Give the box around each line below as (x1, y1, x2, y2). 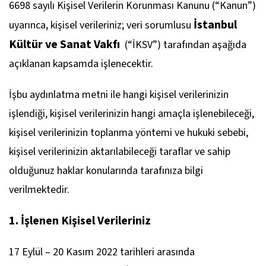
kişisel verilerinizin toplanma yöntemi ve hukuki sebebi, (9, 125, 248, 140)
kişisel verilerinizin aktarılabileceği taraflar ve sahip (9, 144, 230, 159)
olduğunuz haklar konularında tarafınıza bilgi (9, 163, 203, 178)
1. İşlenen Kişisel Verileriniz (9, 213, 151, 229)
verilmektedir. (9, 182, 69, 197)
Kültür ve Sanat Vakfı (9, 36, 125, 53)
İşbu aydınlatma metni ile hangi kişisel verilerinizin (9, 87, 229, 102)
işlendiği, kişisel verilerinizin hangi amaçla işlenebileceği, (9, 106, 254, 121)
